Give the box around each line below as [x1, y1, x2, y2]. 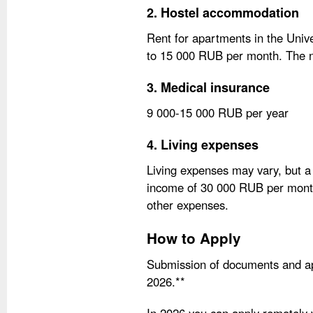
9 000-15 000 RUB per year [147, 104, 289, 121]
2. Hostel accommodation [147, 3, 299, 22]
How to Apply [147, 228, 241, 248]
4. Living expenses [147, 136, 259, 154]
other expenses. [147, 196, 228, 213]
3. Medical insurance [147, 78, 270, 96]
